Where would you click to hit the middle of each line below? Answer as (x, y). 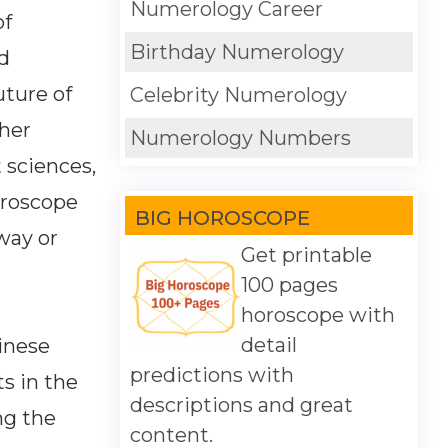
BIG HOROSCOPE (222, 218)
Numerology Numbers (240, 138)
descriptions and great (241, 405)
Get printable (306, 255)
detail (268, 345)
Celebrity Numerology (238, 95)
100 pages (289, 285)
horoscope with (317, 315)
